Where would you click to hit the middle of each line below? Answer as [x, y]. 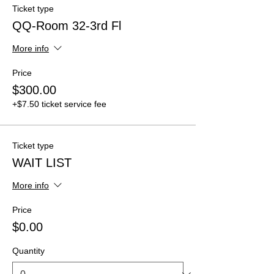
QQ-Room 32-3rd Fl [67, 25]
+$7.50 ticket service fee [59, 104]
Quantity [28, 250]
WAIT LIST [42, 162]
